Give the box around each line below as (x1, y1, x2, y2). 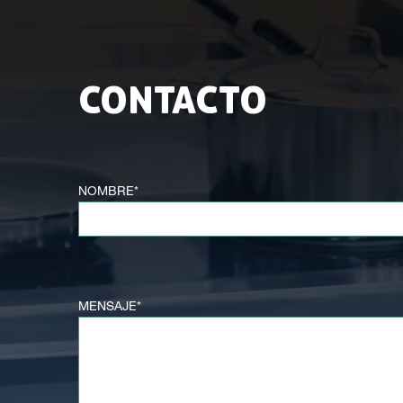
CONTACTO (78, 76, 267, 123)
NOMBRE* (78, 186, 139, 199)
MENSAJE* (78, 301, 141, 314)
